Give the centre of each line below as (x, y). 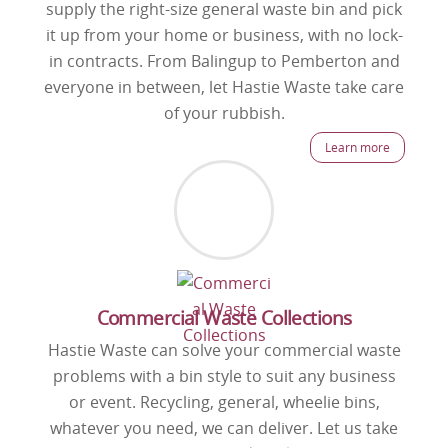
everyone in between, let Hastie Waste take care (224, 87)
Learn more (357, 148)
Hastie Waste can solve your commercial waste (224, 349)
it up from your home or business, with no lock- (224, 35)
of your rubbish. (224, 113)
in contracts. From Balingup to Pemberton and (224, 61)
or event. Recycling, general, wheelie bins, (224, 401)
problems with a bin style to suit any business (224, 375)
